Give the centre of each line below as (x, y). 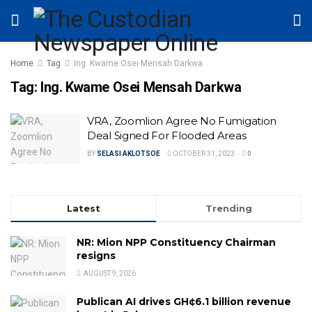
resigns (96, 255)
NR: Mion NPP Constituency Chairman (176, 242)
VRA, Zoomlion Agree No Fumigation (182, 121)
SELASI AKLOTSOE (128, 154)
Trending (229, 208)
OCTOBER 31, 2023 (203, 154)
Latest (84, 208)
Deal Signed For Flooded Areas (167, 135)
